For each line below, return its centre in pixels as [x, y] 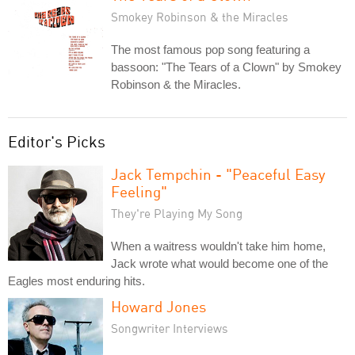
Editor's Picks [57, 141]
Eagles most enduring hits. [76, 281]
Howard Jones [158, 306]
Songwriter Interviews [170, 328]
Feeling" [139, 191]
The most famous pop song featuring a [210, 49]
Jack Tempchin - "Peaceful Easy [218, 174]
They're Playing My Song [177, 213]
